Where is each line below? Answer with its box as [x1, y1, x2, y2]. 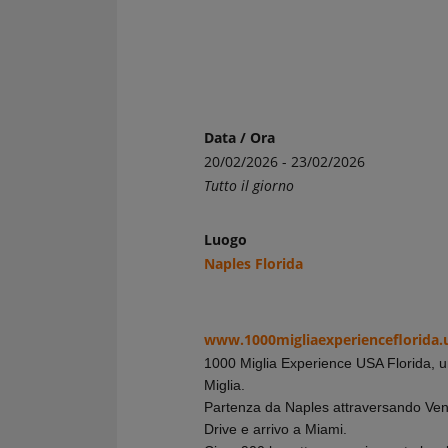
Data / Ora [204, 128, 275, 147]
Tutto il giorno [204, 176, 294, 195]
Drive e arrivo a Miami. [204, 421, 347, 437]
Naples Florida [204, 254, 303, 273]
